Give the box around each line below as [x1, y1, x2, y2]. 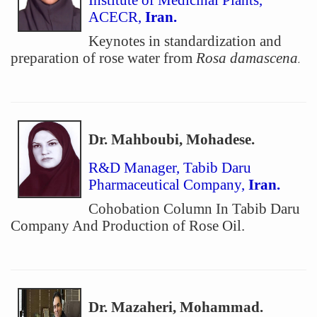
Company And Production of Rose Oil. [11, 217, 245, 234]
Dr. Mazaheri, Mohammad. [88, 299, 263, 316]
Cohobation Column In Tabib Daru [88, 200, 300, 217]
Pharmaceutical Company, [88, 176, 248, 193]
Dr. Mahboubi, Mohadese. [88, 131, 255, 148]
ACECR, [88, 8, 145, 25]
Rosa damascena [196, 50, 298, 67]
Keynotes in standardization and [88, 33, 282, 50]
